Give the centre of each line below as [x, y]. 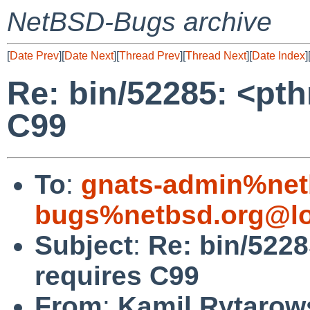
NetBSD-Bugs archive [139, 22]
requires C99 [117, 275]
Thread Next [216, 56]
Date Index [279, 56]
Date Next [89, 56]
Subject [84, 245]
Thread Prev [149, 56]
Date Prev [34, 56]
